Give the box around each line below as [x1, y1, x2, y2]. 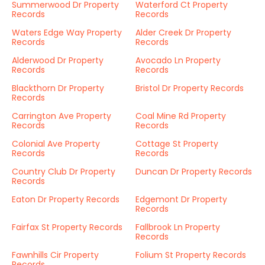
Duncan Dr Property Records [135, 166, 252, 177]
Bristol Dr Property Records [135, 82, 244, 94]
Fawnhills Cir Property [12, 249, 99, 261]
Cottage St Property [135, 138, 218, 150]
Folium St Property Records [135, 249, 246, 261]
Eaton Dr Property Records [12, 193, 119, 205]
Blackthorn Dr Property [12, 82, 104, 94]
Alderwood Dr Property [12, 54, 104, 66]
